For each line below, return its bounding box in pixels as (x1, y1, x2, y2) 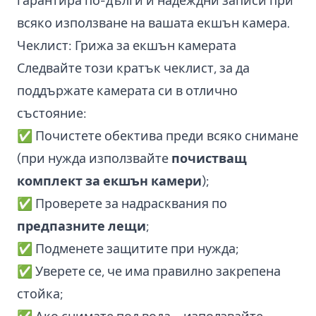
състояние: (17, 105, 87, 121)
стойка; (17, 286, 63, 302)
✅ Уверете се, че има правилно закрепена (17, 263, 281, 279)
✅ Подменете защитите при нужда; (17, 241, 239, 257)
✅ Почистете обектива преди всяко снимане (17, 128, 298, 144)
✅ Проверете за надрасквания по (17, 195, 227, 212)
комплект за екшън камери (17, 173, 202, 189)
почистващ (171, 150, 247, 166)
